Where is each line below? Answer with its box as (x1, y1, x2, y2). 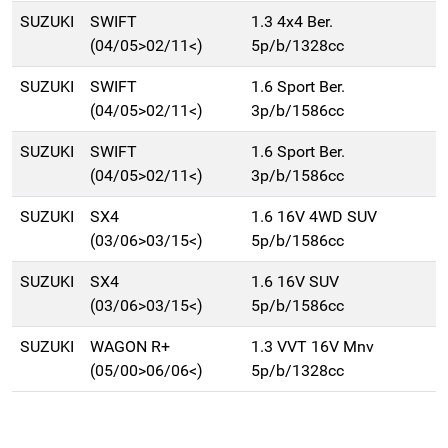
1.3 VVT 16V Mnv (251, 337, 374, 357)
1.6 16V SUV (251, 272, 339, 292)
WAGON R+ (90, 337, 170, 357)
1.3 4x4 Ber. (251, 12, 333, 32)
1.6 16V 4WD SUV (251, 207, 377, 227)
